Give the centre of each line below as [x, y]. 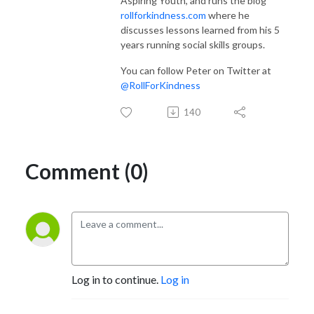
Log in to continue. [116, 279]
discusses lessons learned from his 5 [200, 29]
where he [228, 15]
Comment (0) [87, 171]
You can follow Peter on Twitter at [196, 70]
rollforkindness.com [163, 15]
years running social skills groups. [193, 44]
